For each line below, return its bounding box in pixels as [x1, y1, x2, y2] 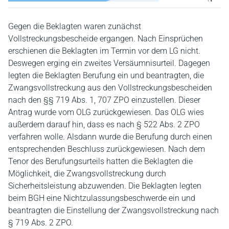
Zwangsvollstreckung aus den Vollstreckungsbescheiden [8, 82, 212, 93]
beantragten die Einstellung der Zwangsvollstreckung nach [8, 205, 219, 215]
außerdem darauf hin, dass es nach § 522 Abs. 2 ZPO [8, 119, 200, 129]
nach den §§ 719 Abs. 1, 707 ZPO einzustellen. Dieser [8, 95, 200, 105]
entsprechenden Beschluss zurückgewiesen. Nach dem [8, 144, 205, 154]
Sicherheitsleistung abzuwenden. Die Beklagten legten [8, 180, 201, 191]
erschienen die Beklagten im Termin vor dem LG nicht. [8, 45, 200, 56]
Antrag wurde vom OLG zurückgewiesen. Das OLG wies [8, 107, 204, 117]
